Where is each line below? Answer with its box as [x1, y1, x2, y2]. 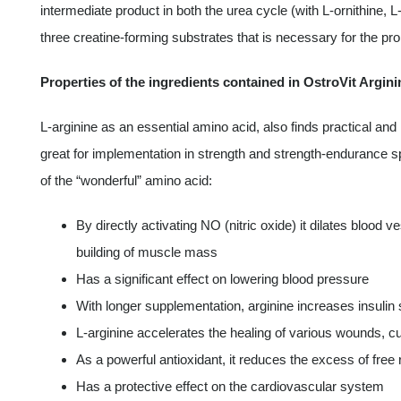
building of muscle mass [75, 244, 218, 260]
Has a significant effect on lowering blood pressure [75, 271, 369, 287]
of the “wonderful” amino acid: [39, 173, 212, 189]
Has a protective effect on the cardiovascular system [75, 379, 384, 395]
